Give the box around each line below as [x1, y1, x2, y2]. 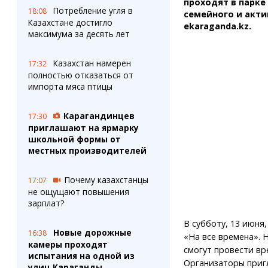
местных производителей [28, 145, 147, 156]
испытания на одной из [28, 250, 135, 261]
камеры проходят [28, 239, 108, 250]
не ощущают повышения [28, 186, 129, 197]
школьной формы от [28, 133, 121, 145]
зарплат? [28, 197, 64, 209]
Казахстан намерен [53, 57, 131, 69]
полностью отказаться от [28, 69, 133, 81]
